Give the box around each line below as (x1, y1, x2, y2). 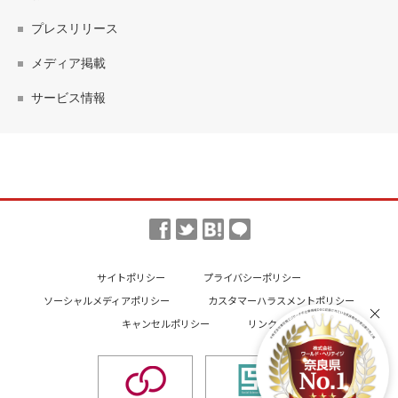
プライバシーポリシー (203, 270, 301, 284)
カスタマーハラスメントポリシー (208, 293, 354, 307)
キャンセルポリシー (121, 316, 210, 330)
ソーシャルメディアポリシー (44, 293, 170, 307)
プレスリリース (31, 21, 118, 36)
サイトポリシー (97, 270, 165, 284)
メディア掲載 (31, 56, 106, 70)
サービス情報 (31, 91, 106, 105)
